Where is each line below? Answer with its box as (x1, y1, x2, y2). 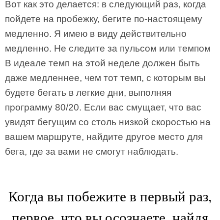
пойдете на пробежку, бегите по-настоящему (5, 14, 202, 24)
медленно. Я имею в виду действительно (5, 28, 187, 39)
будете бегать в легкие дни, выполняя (5, 87, 171, 98)
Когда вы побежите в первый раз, (8, 186, 212, 205)
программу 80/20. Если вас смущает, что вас (5, 102, 201, 112)
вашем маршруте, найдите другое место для (5, 132, 203, 142)
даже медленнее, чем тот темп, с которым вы (5, 73, 206, 83)
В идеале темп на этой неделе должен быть (5, 58, 200, 68)
